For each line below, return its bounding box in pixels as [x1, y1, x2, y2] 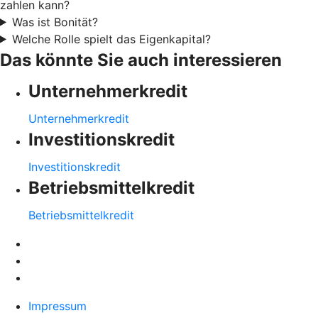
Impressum [28, 298, 87, 313]
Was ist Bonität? [11, 14, 98, 29]
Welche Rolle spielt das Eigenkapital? [11, 31, 211, 46]
